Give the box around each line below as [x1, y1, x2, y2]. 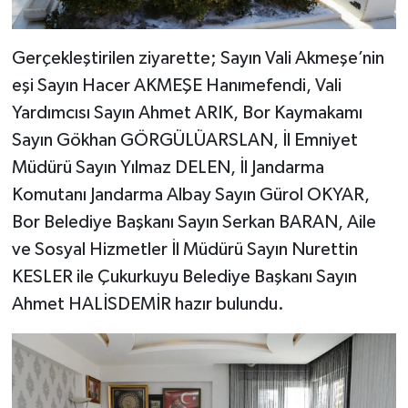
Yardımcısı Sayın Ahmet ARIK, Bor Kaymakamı [11, 103, 362, 122]
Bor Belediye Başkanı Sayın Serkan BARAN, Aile [11, 212, 376, 231]
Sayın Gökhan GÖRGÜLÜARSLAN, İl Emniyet [11, 130, 358, 149]
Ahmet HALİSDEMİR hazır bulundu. [11, 294, 284, 313]
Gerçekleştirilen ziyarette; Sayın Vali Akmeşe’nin [11, 48, 384, 67]
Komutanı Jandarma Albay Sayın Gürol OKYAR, [11, 185, 370, 204]
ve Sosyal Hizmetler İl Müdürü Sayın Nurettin [11, 240, 358, 259]
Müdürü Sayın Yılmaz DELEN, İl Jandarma [11, 158, 324, 177]
